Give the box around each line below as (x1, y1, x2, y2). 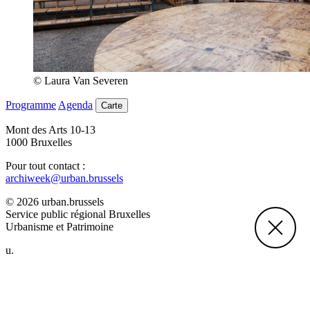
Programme (6, 98, 56, 111)
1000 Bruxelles (6, 136, 72, 148)
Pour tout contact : (6, 159, 85, 172)
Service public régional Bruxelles (6, 208, 150, 220)
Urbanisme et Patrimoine (6, 220, 113, 232)
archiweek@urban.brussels (6, 172, 123, 184)
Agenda (58, 98, 93, 111)
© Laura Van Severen (33, 74, 128, 86)
